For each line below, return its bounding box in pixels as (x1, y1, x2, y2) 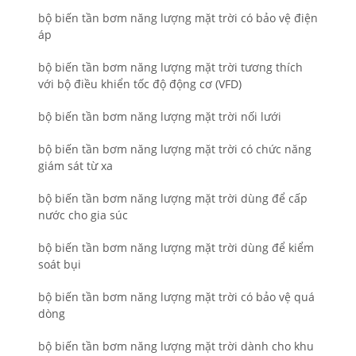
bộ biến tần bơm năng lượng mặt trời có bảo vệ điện (38, 10, 318, 26)
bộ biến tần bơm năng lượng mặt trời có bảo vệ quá (38, 289, 315, 305)
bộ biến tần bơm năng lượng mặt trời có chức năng (38, 141, 311, 157)
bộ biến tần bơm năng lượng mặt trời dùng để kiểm (38, 240, 314, 256)
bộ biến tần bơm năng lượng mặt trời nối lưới (38, 109, 281, 125)
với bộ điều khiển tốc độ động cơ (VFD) (38, 76, 242, 92)
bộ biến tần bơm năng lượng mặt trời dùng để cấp (38, 191, 308, 207)
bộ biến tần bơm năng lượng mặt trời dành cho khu (38, 339, 314, 354)
